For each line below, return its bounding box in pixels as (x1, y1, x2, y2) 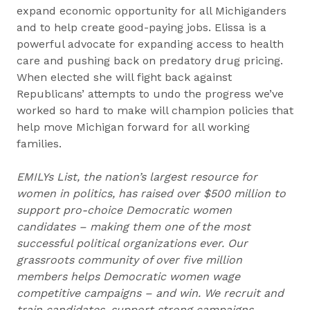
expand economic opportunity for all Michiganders (17, 4, 286, 17)
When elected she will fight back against (17, 71, 232, 84)
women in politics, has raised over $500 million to (17, 187, 286, 200)
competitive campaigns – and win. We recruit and (17, 286, 284, 300)
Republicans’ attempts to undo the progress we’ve (17, 87, 284, 100)
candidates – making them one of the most (17, 220, 250, 233)
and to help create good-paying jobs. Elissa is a (17, 21, 266, 34)
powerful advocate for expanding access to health (17, 37, 284, 51)
